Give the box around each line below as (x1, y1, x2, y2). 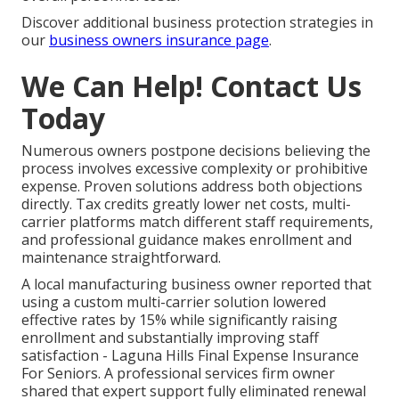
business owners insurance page (49, 29, 269, 50)
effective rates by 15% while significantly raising (21, 309, 338, 330)
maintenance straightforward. (21, 247, 221, 267)
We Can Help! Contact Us (21, 66, 362, 105)
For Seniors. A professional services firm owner (21, 362, 335, 383)
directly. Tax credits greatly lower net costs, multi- (21, 193, 351, 214)
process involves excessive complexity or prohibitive (21, 158, 368, 178)
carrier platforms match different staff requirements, (21, 211, 373, 232)
